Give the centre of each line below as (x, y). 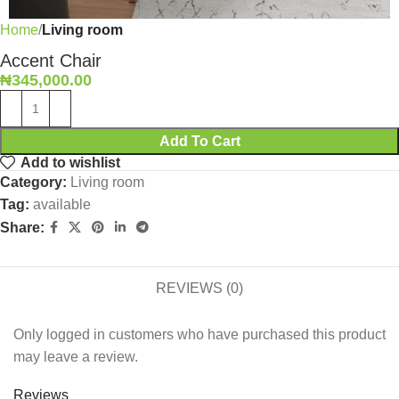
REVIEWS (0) (199, 289)
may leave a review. (76, 357)
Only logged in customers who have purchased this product (199, 335)
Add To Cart (199, 141)
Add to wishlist (71, 162)
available (62, 205)
